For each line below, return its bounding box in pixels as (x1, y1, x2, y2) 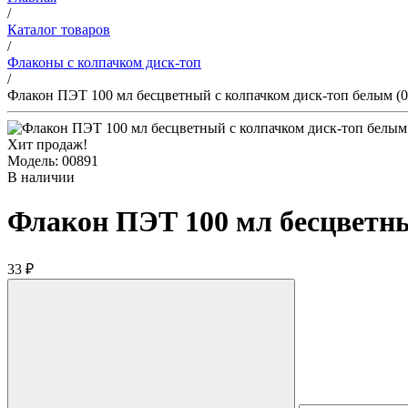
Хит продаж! (7, 137, 87, 152)
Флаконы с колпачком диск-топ (7, 55, 201, 70)
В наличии (7, 169, 75, 185)
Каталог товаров (7, 22, 110, 37)
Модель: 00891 (7, 153, 98, 168)
